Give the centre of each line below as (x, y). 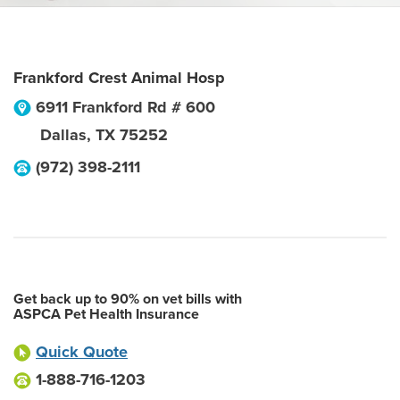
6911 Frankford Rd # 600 (125, 107)
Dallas (63, 135)
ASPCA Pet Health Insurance (106, 314)
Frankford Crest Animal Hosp (119, 78)
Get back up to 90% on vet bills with (128, 299)
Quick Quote (82, 352)
